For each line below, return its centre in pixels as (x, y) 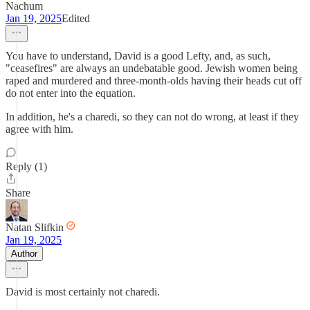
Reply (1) (26, 166)
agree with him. (39, 129)
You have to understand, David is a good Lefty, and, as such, (138, 56)
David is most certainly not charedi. (83, 292)
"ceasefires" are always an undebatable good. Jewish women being (152, 68)
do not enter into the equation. (71, 93)
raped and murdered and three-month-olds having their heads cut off (154, 81)
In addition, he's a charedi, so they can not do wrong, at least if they (152, 117)
